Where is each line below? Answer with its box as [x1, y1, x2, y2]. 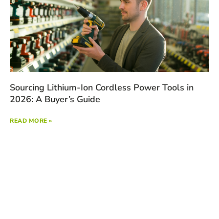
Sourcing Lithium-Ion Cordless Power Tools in [10, 82, 194, 94]
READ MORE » [10, 117, 52, 125]
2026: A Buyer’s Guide [10, 93, 100, 106]
